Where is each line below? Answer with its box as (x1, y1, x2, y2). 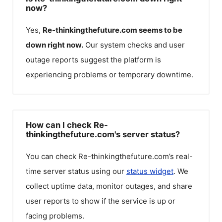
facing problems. (26, 211, 84, 221)
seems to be (139, 25, 182, 35)
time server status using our (26, 166, 126, 176)
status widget (126, 166, 173, 176)
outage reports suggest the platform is (26, 55, 161, 64)
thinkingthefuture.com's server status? (26, 129, 180, 139)
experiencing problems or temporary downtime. (26, 70, 193, 79)
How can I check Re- (26, 119, 108, 130)
